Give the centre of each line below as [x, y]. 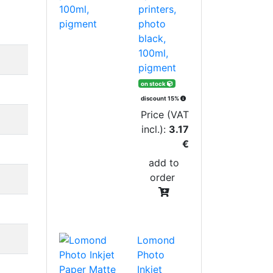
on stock [154, 83]
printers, [158, 9]
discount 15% [161, 98]
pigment [158, 67]
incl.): [155, 129]
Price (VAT [165, 114]
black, [152, 38]
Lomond [156, 240]
